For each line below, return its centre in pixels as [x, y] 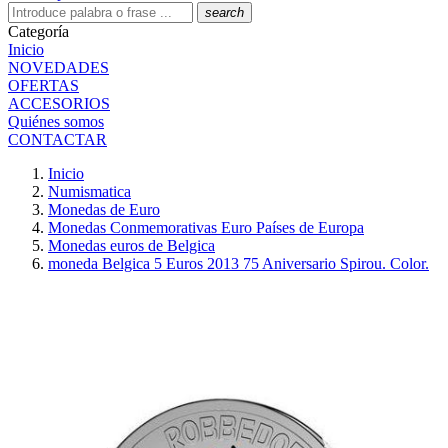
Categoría [38, 31]
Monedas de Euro [104, 209]
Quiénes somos [56, 121]
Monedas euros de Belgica [131, 245]
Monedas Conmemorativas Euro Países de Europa [206, 227]
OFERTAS [43, 85]
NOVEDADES [58, 67]
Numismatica [89, 191]
